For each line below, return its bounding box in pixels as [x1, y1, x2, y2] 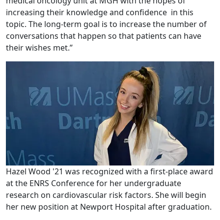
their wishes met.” [6, 42, 73, 54]
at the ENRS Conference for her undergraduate [6, 178, 181, 189]
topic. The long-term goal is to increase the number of [6, 19, 207, 30]
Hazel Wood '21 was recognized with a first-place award [6, 166, 213, 177]
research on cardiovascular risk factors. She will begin [6, 190, 206, 201]
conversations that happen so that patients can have [6, 30, 201, 42]
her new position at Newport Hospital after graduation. [6, 201, 212, 213]
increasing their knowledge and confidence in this [6, 7, 193, 18]
